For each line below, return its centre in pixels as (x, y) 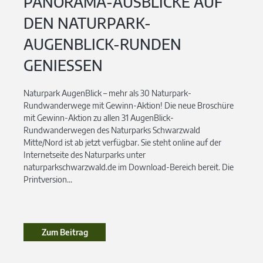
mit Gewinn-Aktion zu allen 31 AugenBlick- (99, 117)
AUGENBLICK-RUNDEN (102, 44)
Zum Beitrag (65, 232)
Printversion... (48, 179)
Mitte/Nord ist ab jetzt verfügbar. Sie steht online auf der (122, 142)
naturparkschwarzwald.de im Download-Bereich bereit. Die (129, 167)
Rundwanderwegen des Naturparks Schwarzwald (112, 130)
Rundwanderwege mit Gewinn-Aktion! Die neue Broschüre (129, 105)
